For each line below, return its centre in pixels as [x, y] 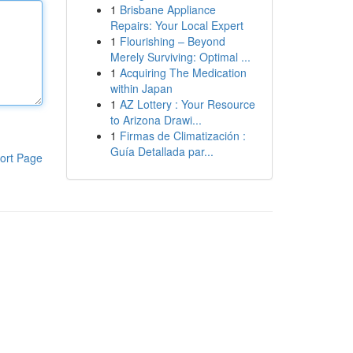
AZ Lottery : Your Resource [187, 104]
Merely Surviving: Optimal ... [180, 57]
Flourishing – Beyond [172, 41]
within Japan [141, 88]
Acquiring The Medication [183, 72]
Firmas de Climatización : [182, 136]
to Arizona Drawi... [156, 120]
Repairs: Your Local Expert [176, 25]
